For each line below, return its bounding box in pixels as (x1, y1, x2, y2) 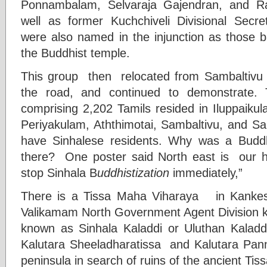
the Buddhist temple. (21, 45, 130, 60)
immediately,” (169, 165, 243, 179)
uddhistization (97, 165, 169, 179)
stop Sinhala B (21, 165, 97, 179)
